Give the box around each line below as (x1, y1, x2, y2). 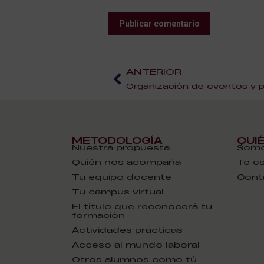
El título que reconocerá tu (72, 201, 213, 212)
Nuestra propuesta (72, 142, 170, 153)
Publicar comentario (119, 19, 200, 29)
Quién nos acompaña (72, 157, 181, 167)
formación (72, 210, 126, 220)
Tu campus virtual (72, 186, 164, 197)
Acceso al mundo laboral (72, 239, 200, 250)
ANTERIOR (126, 66, 181, 77)
